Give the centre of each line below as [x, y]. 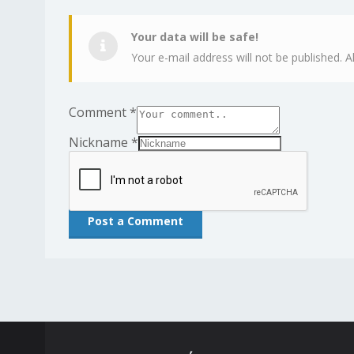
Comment [99, 112]
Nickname [100, 142]
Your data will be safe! [195, 37]
